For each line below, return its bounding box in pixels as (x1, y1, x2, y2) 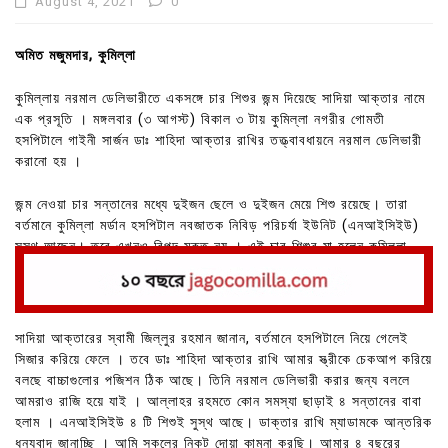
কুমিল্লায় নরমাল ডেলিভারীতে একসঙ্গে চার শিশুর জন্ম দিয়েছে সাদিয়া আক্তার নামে (15, 89, 425, 107)
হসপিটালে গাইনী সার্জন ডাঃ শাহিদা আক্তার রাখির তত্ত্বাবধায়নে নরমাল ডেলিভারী (15, 131, 422, 149)
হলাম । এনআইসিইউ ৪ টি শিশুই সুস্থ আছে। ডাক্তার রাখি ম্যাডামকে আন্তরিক (15, 413, 432, 431)
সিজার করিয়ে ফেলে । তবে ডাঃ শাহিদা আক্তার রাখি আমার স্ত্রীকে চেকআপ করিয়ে (15, 350, 432, 368)
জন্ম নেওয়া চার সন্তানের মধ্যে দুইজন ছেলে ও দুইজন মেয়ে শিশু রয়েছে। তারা (15, 195, 408, 213)
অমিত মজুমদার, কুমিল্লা (15, 47, 136, 65)
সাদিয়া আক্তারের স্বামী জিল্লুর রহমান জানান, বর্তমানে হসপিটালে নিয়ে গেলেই (15, 329, 408, 347)
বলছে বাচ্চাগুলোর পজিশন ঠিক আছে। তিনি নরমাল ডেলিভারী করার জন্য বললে (15, 371, 410, 389)
